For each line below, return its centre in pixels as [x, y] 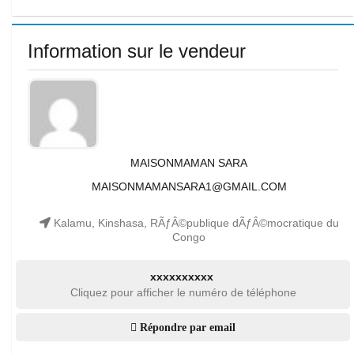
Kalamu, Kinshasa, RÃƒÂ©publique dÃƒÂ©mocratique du [194, 223]
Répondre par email [186, 327]
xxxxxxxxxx [181, 277]
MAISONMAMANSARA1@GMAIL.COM [189, 186]
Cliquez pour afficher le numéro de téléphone [183, 292]
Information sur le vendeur [137, 51]
